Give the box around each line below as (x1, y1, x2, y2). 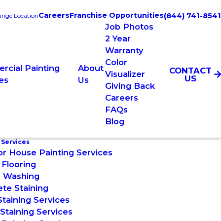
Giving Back (105, 81, 155, 91)
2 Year (105, 34, 131, 43)
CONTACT (169, 65, 212, 75)
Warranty (105, 45, 144, 55)
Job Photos (105, 22, 154, 32)
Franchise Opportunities (70, 11, 164, 20)
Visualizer (105, 69, 146, 79)
